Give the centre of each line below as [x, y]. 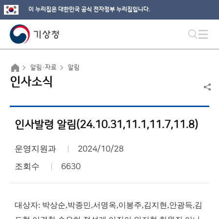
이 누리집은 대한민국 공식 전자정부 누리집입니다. [89, 10]
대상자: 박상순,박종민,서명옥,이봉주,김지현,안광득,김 [109, 205]
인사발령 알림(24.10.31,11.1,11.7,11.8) [106, 125]
